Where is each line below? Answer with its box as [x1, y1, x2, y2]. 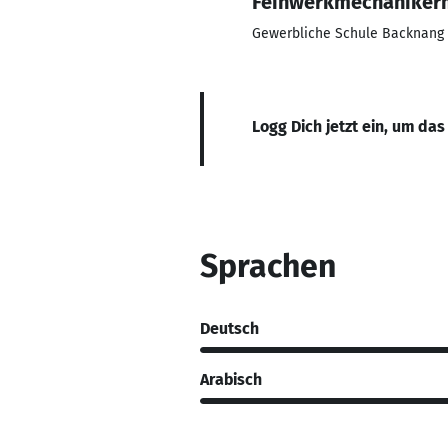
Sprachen [200, 247, 336, 285]
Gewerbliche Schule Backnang [252, 25, 444, 42]
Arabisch [200, 369, 262, 389]
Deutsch [200, 318, 259, 338]
